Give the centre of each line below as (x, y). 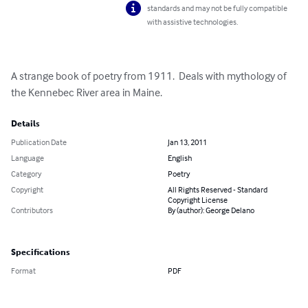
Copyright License (198, 200)
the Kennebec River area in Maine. (87, 92)
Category (26, 174)
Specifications (41, 253)
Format (23, 271)
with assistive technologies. (193, 22)
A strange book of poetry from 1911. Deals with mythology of (150, 76)
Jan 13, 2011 (187, 142)
